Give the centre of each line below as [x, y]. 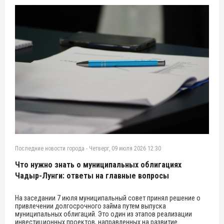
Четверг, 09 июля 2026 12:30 [125, 149]
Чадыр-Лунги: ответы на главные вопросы [92, 176]
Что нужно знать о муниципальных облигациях [98, 165]
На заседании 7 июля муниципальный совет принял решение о [108, 198]
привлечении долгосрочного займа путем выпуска [90, 206]
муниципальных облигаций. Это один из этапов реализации [103, 214]
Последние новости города [50, 149]
